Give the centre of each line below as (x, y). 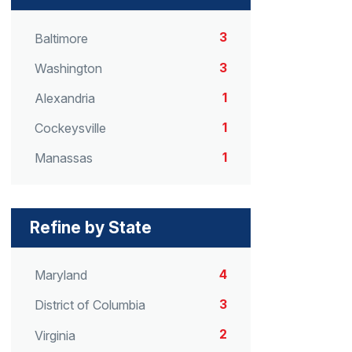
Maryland (61, 275)
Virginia (55, 335)
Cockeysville (70, 128)
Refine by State (91, 228)
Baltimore (61, 38)
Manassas (64, 158)
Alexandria (65, 98)
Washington (68, 68)
